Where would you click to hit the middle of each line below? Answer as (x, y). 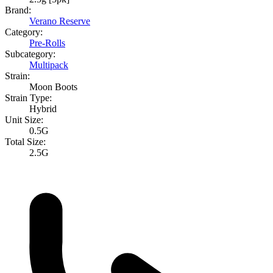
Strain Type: (28, 98)
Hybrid (43, 109)
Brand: (18, 10)
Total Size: (25, 142)
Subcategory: (30, 54)
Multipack (49, 65)
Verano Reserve (60, 21)
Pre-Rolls (47, 43)
